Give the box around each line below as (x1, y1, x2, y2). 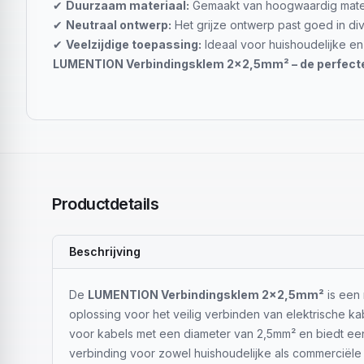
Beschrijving (69, 245, 141, 258)
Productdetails (52, 194, 158, 214)
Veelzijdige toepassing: (66, 37, 201, 51)
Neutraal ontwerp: (66, 18, 171, 32)
